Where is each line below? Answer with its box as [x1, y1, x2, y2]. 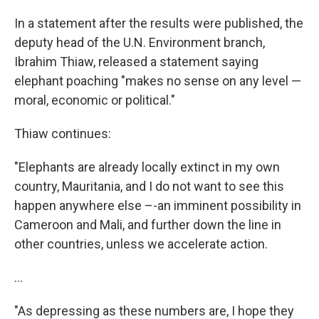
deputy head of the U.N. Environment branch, [14, 35, 265, 50]
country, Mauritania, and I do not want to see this [14, 179, 284, 194]
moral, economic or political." [14, 93, 175, 108]
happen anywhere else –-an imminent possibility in [14, 198, 301, 213]
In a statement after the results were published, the [14, 16, 303, 31]
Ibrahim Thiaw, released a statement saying [14, 54, 258, 69]
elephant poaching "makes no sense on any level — [14, 73, 301, 88]
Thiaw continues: [14, 126, 111, 141]
